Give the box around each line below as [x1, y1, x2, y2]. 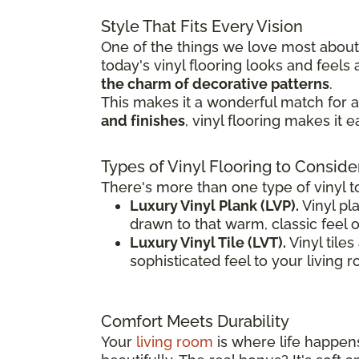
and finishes [101, 112, 185, 130]
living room [136, 333, 213, 351]
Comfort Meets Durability [101, 312, 289, 332]
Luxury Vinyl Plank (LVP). [130, 197, 299, 215]
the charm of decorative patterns [101, 75, 329, 93]
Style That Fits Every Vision [101, 17, 303, 37]
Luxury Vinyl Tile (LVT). [130, 234, 286, 252]
